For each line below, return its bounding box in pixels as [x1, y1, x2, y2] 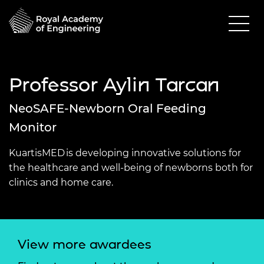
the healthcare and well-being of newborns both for [9, 161, 253, 173]
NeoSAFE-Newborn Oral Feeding [9, 101, 206, 115]
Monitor [9, 120, 57, 134]
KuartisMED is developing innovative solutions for [9, 147, 241, 159]
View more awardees [18, 236, 151, 252]
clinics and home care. [9, 176, 113, 188]
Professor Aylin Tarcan [9, 72, 220, 96]
